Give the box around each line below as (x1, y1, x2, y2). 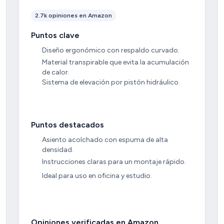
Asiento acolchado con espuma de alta (41, 135, 168, 144)
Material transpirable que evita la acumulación (41, 57, 189, 66)
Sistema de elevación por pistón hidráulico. (41, 77, 180, 86)
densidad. (41, 145, 73, 154)
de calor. (41, 67, 69, 76)
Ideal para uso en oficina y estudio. (41, 171, 152, 180)
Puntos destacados (31, 120, 104, 129)
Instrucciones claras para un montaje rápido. (41, 157, 186, 166)
